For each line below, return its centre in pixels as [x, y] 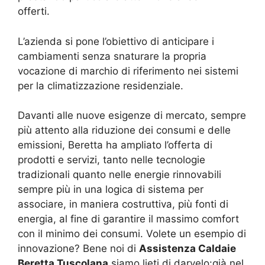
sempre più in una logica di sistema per [111, 190]
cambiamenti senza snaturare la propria [112, 56]
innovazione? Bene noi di [78, 249]
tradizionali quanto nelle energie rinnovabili [119, 175]
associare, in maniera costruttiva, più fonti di [123, 204]
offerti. [34, 12]
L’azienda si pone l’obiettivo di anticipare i [116, 41]
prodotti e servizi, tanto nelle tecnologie [112, 160]
